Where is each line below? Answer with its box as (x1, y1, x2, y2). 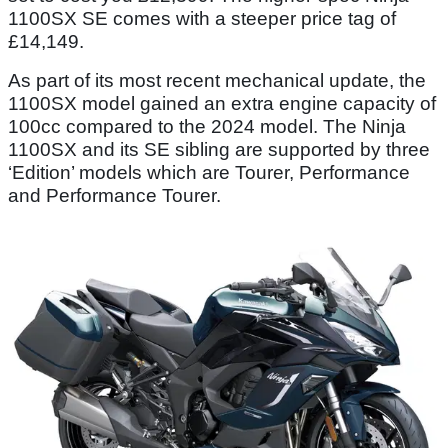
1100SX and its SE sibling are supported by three (8, 138, 430, 160)
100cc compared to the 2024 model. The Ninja (8, 115, 406, 137)
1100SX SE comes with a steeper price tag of (8, 7, 396, 29)
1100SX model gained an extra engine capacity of (8, 92, 436, 114)
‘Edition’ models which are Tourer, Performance (8, 161, 410, 183)
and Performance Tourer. (8, 184, 221, 206)
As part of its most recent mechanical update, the (8, 69, 426, 91)
